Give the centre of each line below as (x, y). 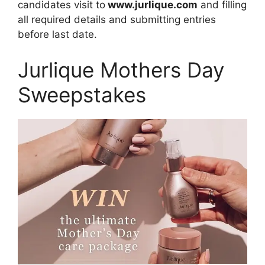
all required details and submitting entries (117, 20)
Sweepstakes (82, 94)
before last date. (57, 34)
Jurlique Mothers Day (121, 70)
